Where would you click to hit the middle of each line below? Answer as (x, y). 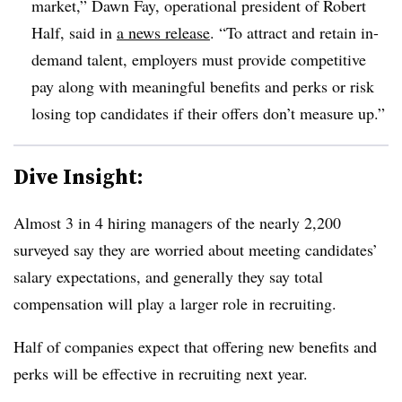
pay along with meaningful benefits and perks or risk (203, 86)
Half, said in (74, 32)
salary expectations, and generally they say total (168, 276)
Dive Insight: (79, 176)
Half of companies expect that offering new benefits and (195, 346)
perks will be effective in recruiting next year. (163, 373)
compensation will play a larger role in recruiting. (178, 303)
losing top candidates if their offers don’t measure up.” (208, 113)
